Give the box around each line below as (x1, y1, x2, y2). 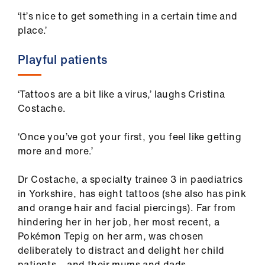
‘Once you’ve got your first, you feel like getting (18, 130, 241, 144)
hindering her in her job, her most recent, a (18, 215, 220, 230)
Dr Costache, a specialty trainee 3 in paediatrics (18, 172, 243, 187)
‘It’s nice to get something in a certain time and (18, 9, 238, 24)
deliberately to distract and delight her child (18, 243, 225, 258)
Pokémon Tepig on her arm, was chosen (18, 229, 204, 244)
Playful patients (18, 51, 108, 69)
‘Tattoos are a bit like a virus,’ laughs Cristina (18, 87, 225, 102)
